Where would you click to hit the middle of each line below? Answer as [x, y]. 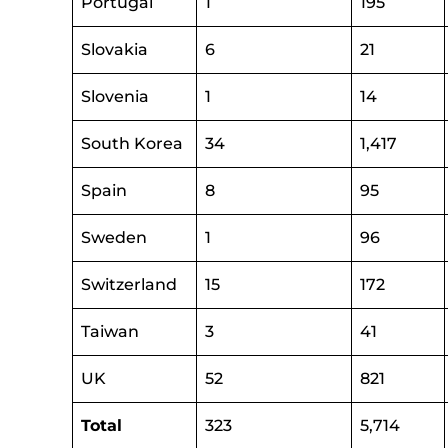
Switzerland [129, 284]
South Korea [132, 143]
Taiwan [110, 331]
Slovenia [115, 96]
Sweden [114, 237]
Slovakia [114, 49]
